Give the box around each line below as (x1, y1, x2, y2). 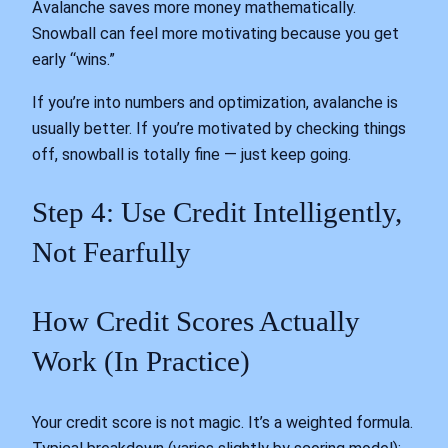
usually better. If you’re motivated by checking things (32, 118, 406, 138)
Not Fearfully (32, 235, 191, 268)
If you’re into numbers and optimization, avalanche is (32, 92, 398, 112)
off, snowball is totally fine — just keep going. (32, 144, 351, 164)
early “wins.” (32, 50, 115, 70)
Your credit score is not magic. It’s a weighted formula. (32, 413, 413, 433)
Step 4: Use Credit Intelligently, (32, 195, 402, 228)
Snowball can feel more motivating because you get (32, 24, 399, 44)
